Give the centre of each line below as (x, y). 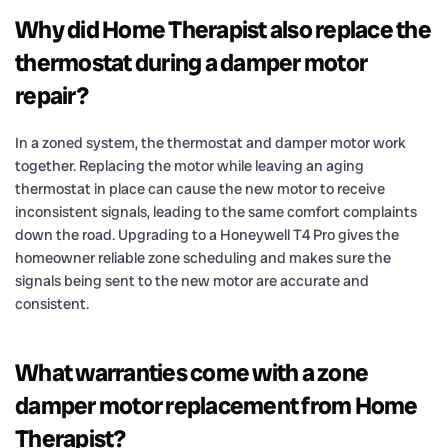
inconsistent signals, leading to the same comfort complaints (216, 211)
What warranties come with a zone (191, 372)
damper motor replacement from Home (216, 405)
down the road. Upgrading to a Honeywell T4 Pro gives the (207, 234)
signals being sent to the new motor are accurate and (192, 280)
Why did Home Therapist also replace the (223, 29)
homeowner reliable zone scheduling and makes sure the (203, 257)
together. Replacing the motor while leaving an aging (189, 165)
